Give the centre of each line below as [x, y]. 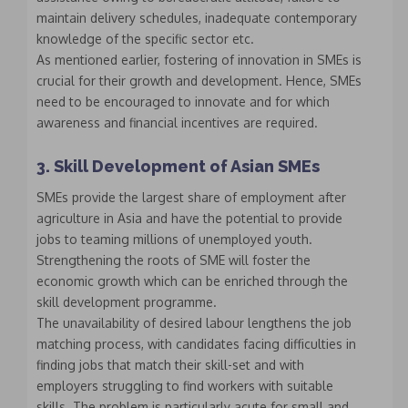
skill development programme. [127, 302]
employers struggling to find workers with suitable [185, 386]
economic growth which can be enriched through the [192, 281]
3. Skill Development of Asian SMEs [178, 167]
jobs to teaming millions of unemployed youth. [174, 240]
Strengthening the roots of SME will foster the [173, 260]
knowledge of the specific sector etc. [145, 39]
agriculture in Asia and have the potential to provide [189, 219]
